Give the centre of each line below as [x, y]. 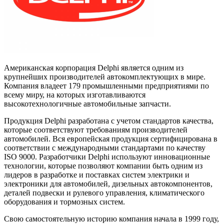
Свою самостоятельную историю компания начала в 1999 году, [111, 218]
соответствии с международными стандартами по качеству [105, 147]
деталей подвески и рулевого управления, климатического [104, 192]
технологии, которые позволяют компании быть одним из [103, 165]
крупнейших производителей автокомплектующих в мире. [105, 76]
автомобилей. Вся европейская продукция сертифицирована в [111, 138]
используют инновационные [160, 156]
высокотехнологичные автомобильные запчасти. [87, 103]
